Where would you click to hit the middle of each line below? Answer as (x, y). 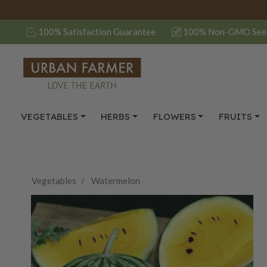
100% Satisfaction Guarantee (97, 32)
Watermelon (116, 180)
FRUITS (235, 117)
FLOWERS (174, 117)
